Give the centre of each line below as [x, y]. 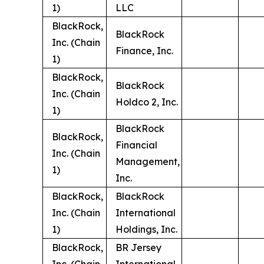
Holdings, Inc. [146, 229]
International [146, 213]
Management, [148, 161]
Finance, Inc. [144, 51]
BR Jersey [138, 247]
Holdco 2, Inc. [147, 102]
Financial [136, 145]
